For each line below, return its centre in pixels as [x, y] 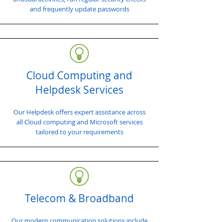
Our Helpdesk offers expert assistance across [79, 112]
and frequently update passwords [79, 9]
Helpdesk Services [79, 90]
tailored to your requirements [79, 132]
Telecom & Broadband [79, 198]
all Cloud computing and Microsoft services [79, 122]
